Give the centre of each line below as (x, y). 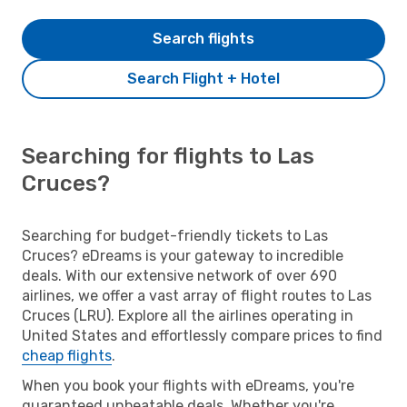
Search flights (203, 38)
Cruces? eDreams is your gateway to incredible (183, 255)
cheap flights (67, 355)
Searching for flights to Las (168, 156)
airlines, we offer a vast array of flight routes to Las (197, 295)
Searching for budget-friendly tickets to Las (175, 235)
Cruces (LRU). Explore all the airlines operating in (188, 315)
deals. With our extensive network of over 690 (179, 275)
